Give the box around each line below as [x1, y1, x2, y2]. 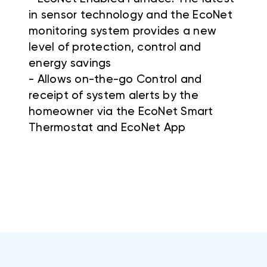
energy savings [29, 58, 111, 70]
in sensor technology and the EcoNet [29, 10, 232, 21]
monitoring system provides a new [29, 26, 216, 38]
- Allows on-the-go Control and [29, 74, 202, 86]
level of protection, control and [29, 42, 201, 54]
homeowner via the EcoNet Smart [29, 106, 213, 118]
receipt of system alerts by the [29, 90, 198, 102]
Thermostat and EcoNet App [29, 122, 186, 134]
